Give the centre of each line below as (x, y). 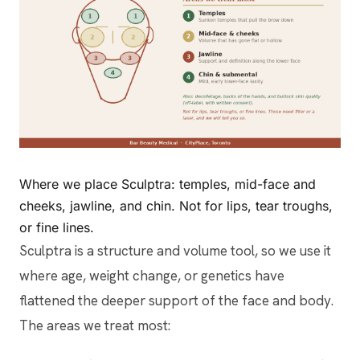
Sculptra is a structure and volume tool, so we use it (175, 251)
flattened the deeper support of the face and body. (176, 301)
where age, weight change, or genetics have (152, 276)
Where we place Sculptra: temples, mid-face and (168, 184)
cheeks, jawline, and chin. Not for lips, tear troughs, (176, 206)
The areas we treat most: (95, 326)
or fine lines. (57, 228)
